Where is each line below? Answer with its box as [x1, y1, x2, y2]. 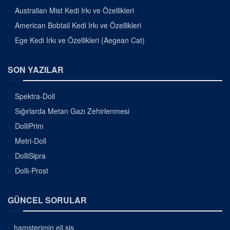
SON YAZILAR [8, 63, 64, 75]
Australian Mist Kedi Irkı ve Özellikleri [15, 5, 134, 15]
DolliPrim [15, 120, 44, 131]
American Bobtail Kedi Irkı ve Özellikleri [15, 20, 141, 30]
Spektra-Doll [15, 90, 55, 101]
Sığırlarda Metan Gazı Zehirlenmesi [15, 105, 129, 116]
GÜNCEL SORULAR [8, 194, 87, 206]
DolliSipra [15, 150, 46, 161]
